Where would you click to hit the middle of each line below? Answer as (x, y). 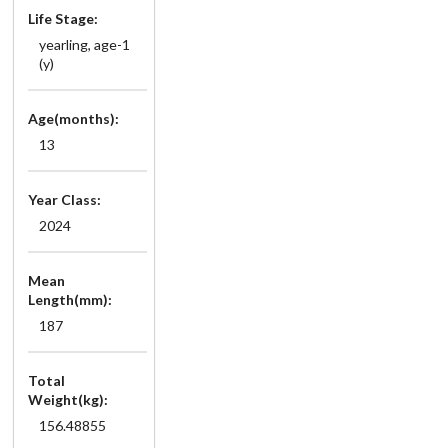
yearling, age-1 (84, 44)
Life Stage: (63, 18)
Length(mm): (70, 299)
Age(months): (73, 118)
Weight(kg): (68, 399)
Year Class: (64, 199)
